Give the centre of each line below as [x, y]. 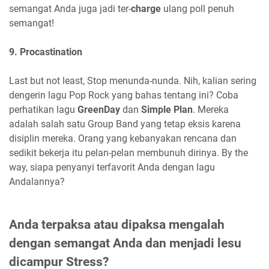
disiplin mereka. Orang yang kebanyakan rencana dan [123, 138]
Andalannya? [38, 181]
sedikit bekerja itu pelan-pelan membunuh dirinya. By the [128, 153]
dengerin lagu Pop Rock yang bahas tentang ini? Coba [124, 95]
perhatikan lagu [43, 109]
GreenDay [99, 109]
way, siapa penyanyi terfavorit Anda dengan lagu [112, 167]
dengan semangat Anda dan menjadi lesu [125, 243]
